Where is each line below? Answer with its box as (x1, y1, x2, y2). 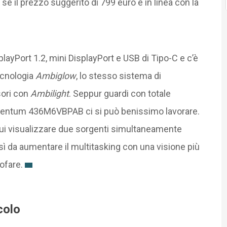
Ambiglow (35, 70, 76, 81)
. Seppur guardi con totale (68, 88, 171, 99)
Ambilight (30, 88, 69, 99)
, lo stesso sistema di (75, 70, 161, 81)
